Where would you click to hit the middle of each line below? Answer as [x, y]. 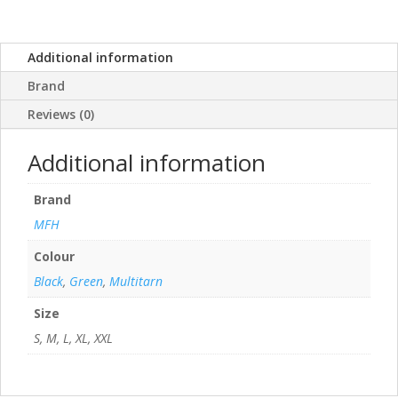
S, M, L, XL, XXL [73, 338]
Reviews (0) [61, 114]
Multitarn [136, 281]
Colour [54, 256]
